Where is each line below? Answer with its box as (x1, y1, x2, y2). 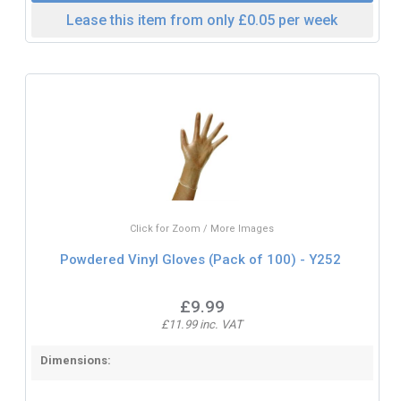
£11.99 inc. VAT (161, 318, 243, 332)
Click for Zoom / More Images (130, 223, 275, 235)
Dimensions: (39, 354, 111, 368)
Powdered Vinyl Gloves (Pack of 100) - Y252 (59, 251, 341, 268)
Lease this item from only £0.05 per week (66, 11, 338, 29)
